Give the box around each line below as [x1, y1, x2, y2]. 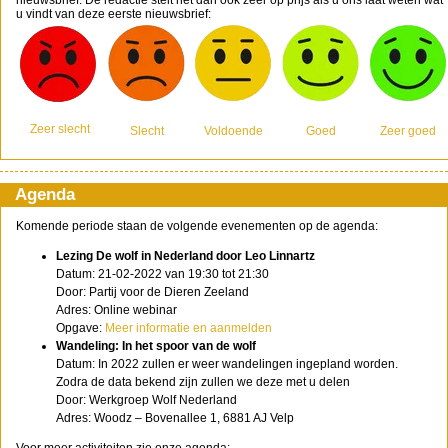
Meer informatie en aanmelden [105, 321, 272, 335]
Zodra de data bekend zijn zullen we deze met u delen [56, 375, 350, 389]
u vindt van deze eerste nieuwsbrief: [16, 7, 211, 21]
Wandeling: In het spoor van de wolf [56, 339, 259, 353]
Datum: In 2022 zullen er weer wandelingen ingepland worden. [56, 357, 398, 371]
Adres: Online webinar [56, 303, 177, 317]
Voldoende [204, 124, 263, 138]
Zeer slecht [29, 122, 90, 136]
